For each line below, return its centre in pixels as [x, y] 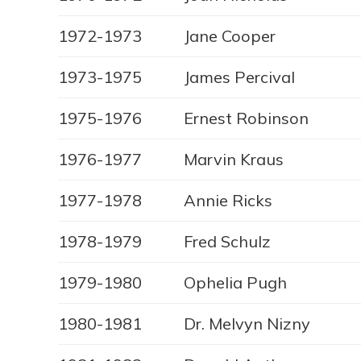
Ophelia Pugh [235, 283]
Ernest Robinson [246, 118]
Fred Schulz [227, 242]
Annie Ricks [228, 201]
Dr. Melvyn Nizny [247, 324]
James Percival [239, 77]
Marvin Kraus [234, 160]
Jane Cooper [230, 36]
